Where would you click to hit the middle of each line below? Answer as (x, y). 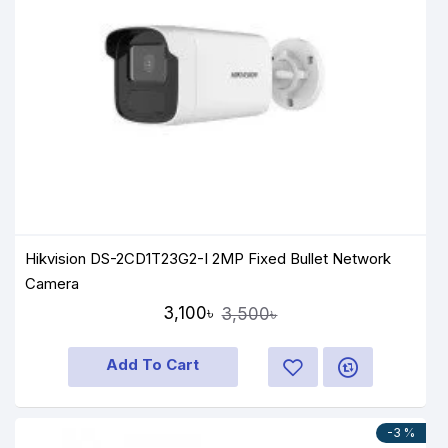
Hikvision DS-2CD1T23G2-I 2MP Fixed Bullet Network (208, 258)
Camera (52, 283)
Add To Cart (153, 364)
